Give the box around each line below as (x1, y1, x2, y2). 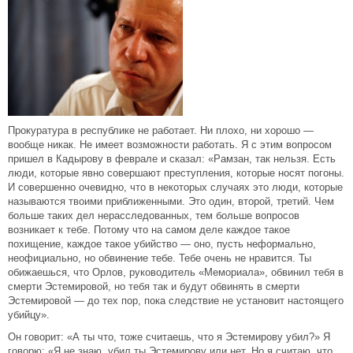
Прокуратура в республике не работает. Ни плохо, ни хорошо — (8, 124, 314, 136)
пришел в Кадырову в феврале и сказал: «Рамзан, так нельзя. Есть (8, 153, 336, 165)
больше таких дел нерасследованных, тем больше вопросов (8, 210, 299, 221)
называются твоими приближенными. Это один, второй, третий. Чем (8, 195, 334, 207)
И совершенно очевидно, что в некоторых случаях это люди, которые (8, 181, 343, 193)
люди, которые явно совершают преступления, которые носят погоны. (8, 167, 344, 179)
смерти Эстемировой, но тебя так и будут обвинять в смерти (8, 281, 299, 292)
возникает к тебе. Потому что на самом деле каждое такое (8, 224, 290, 236)
